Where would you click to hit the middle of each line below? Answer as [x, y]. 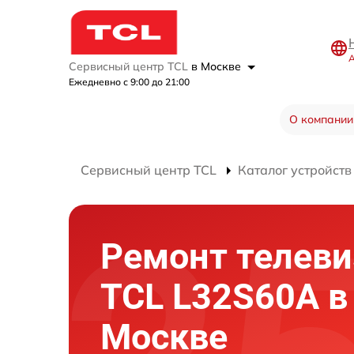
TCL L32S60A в [224, 297]
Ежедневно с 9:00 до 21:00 [129, 82]
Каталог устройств [295, 170]
